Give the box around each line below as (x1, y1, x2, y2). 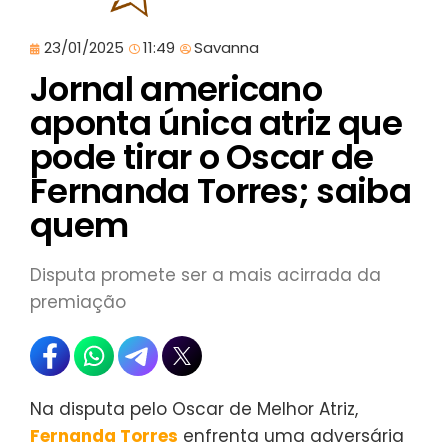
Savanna (194, 37, 259, 58)
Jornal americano (30, 65, 323, 113)
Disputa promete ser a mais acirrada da (30, 263, 381, 287)
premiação (30, 290, 126, 314)
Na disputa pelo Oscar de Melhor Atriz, (30, 397, 358, 421)
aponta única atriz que (30, 99, 403, 147)
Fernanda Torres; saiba (30, 167, 412, 215)
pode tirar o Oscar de (30, 133, 374, 181)
